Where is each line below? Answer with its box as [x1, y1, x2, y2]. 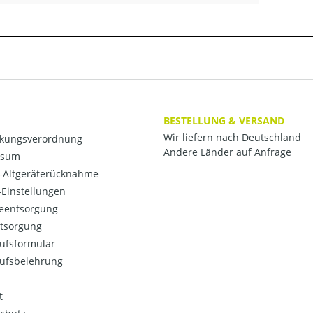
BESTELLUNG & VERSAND [163, 114, 284, 128]
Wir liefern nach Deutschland [163, 131, 301, 145]
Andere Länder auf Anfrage [163, 145, 291, 159]
